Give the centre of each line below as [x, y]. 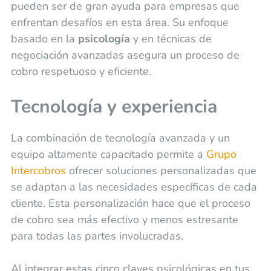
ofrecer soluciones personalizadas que [161, 170]
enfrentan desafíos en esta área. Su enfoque [119, 22]
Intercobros [38, 170]
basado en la [44, 38]
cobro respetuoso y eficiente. [81, 71]
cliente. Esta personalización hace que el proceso [130, 203]
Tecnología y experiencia [114, 106]
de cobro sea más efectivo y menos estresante [124, 219]
